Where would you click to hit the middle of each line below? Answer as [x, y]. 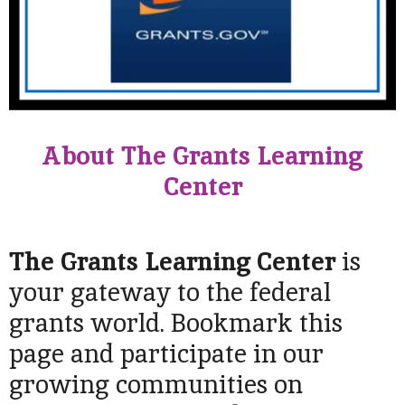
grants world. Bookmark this [176, 322]
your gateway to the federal [170, 292]
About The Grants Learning [202, 155]
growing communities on [156, 384]
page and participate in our [166, 353]
